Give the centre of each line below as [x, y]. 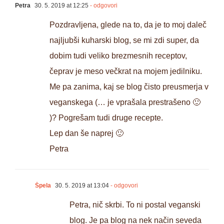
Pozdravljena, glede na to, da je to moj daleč [128, 24]
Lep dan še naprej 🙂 [86, 133]
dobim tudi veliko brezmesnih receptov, [118, 55]
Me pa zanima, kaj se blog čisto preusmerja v [129, 86]
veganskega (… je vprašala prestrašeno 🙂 [125, 102]
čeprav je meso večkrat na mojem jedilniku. [126, 71]
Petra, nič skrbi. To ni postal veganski [135, 204]
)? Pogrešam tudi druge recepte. [106, 117]
